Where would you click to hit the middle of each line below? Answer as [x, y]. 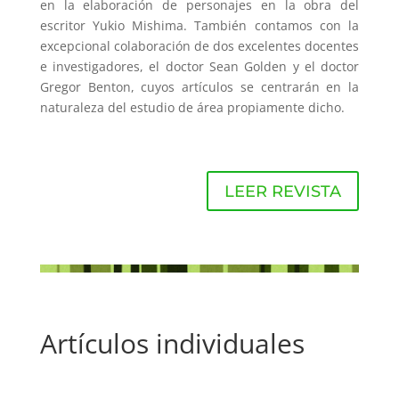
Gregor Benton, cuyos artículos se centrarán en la [199, 87]
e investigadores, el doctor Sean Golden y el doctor [199, 67]
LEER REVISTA [283, 191]
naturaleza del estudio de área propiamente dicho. [192, 108]
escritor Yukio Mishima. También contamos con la [199, 26]
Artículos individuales [172, 343]
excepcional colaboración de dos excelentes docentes [199, 46]
